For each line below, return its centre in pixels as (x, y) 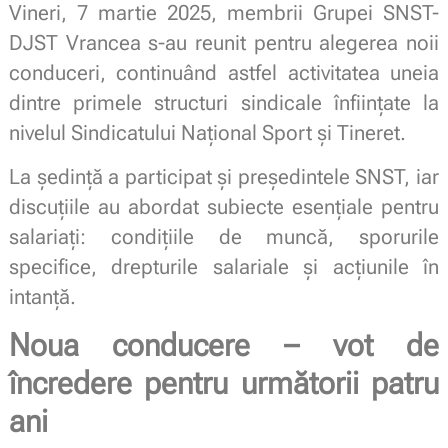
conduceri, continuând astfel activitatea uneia (224, 72)
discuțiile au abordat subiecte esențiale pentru (224, 206)
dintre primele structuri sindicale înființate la (224, 102)
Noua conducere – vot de (224, 345)
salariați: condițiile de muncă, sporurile (224, 236)
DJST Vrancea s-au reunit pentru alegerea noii (224, 42)
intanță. (42, 296)
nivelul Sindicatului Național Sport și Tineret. (207, 132)
